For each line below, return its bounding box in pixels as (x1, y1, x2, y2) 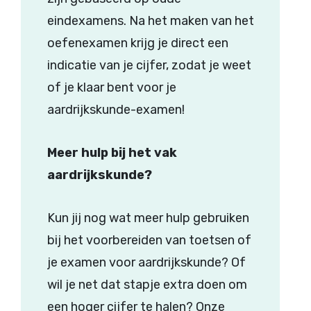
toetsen (188, 233, 235, 249)
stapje (123, 277, 160, 293)
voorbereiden (85, 233, 162, 249)
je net (62, 277, 101, 293)
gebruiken (192, 210, 249, 226)
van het (208, 13, 254, 29)
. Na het (123, 13, 170, 29)
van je (96, 58, 136, 74)
